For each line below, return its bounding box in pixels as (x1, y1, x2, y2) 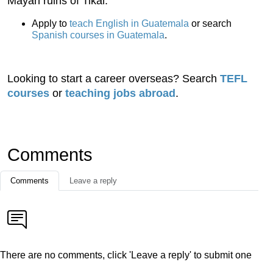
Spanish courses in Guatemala (32, 30, 165, 41)
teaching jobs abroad (65, 87, 175, 100)
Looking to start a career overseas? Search (7, 73, 220, 85)
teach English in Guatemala (69, 18, 189, 29)
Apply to (32, 18, 69, 29)
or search (189, 18, 232, 29)
